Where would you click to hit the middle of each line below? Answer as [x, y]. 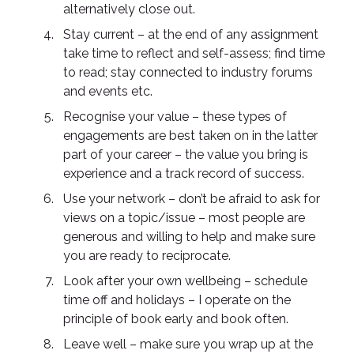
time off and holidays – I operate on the [177, 300]
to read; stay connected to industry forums [188, 72]
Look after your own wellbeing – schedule [185, 281]
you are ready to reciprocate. [147, 256]
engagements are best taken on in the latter [190, 136]
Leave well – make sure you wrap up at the [188, 344]
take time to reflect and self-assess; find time [194, 53]
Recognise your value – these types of [175, 117]
